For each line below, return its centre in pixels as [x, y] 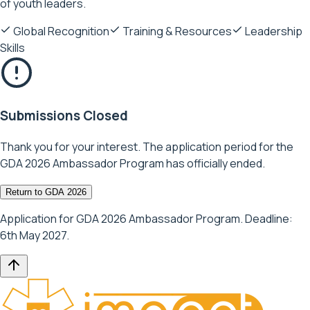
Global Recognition [60, 31]
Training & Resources [176, 31]
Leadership [273, 31]
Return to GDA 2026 [46, 192]
